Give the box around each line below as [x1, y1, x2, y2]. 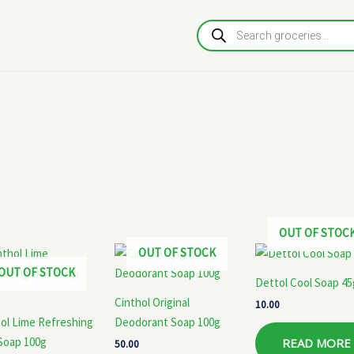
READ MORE [282, 335, 351, 352]
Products [196, 14, 242, 29]
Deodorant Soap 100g [115, 314, 220, 330]
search [196, 26, 229, 41]
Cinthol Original [115, 294, 190, 310]
